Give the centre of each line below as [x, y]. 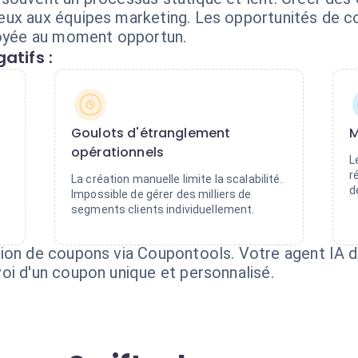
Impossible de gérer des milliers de [161, 194]
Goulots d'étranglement [151, 133]
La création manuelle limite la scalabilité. [177, 179]
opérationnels [117, 152]
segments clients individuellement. [163, 209]
